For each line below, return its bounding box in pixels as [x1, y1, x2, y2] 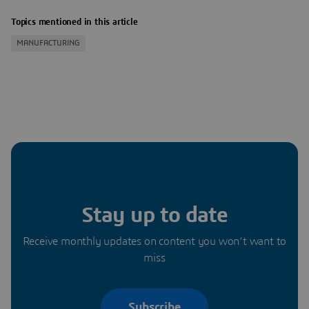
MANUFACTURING [17, 39, 80, 48]
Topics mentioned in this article [11, 18, 138, 28]
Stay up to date [81, 204, 228, 227]
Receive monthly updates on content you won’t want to [22, 236, 287, 248]
